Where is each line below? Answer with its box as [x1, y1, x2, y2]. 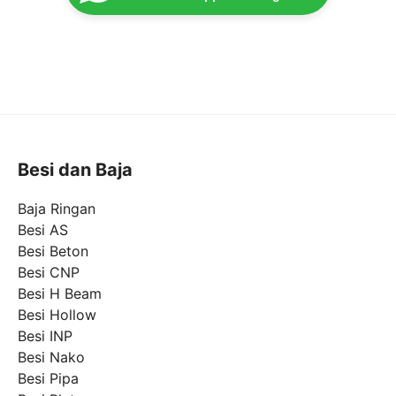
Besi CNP [18, 263, 80, 281]
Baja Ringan [18, 199, 95, 217]
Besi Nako [18, 347, 85, 366]
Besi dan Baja [18, 158, 133, 180]
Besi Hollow [18, 305, 96, 324]
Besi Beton [18, 241, 88, 260]
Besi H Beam [18, 284, 102, 302]
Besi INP [18, 326, 72, 345]
